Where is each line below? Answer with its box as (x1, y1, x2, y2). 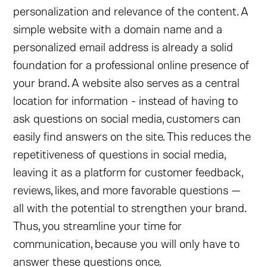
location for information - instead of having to (13, 93, 238, 107)
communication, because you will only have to (13, 236, 240, 250)
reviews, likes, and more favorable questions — (13, 182, 241, 197)
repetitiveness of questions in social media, (13, 147, 226, 161)
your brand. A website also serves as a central (13, 75, 240, 89)
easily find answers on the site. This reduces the (13, 129, 252, 143)
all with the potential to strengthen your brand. (13, 200, 246, 215)
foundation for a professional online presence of (13, 57, 250, 72)
